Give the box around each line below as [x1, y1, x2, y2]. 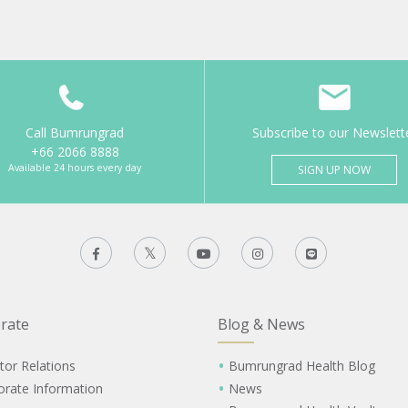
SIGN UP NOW [298, 161, 371, 178]
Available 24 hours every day [8, 160, 141, 174]
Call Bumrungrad [25, 123, 124, 141]
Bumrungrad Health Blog [228, 357, 375, 375]
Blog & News [218, 314, 305, 335]
